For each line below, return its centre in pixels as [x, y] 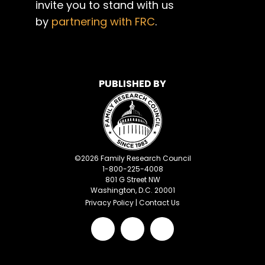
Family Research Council [145, 158]
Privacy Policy [109, 202]
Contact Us [159, 202]
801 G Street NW [132, 179]
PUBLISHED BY [132, 83]
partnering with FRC [103, 21]
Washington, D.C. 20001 [132, 190]
